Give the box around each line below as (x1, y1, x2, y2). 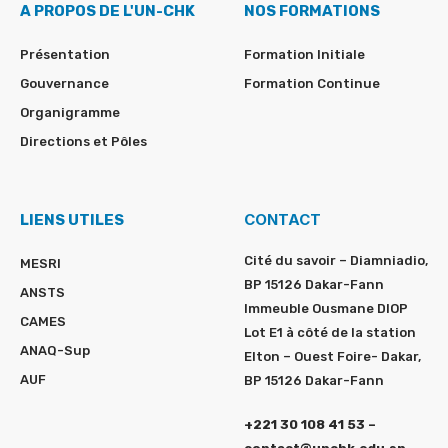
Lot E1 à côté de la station (244, 325, 416, 341)
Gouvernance (20, 76, 109, 92)
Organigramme (20, 105, 120, 121)
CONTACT (244, 210, 321, 230)
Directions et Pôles (20, 134, 147, 150)
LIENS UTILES (20, 211, 124, 230)
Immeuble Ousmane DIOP (244, 301, 408, 317)
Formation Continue (244, 76, 380, 92)
